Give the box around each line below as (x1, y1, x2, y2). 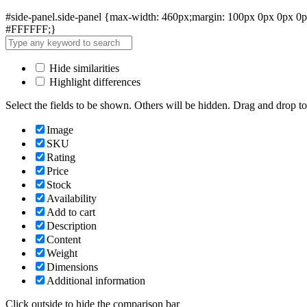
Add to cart (47, 206, 95, 218)
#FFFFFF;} (5, 23, 56, 35)
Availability (47, 192, 97, 204)
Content (47, 233, 81, 245)
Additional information (47, 274, 145, 286)
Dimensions (47, 260, 98, 273)
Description (47, 219, 97, 232)
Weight (47, 247, 77, 259)
